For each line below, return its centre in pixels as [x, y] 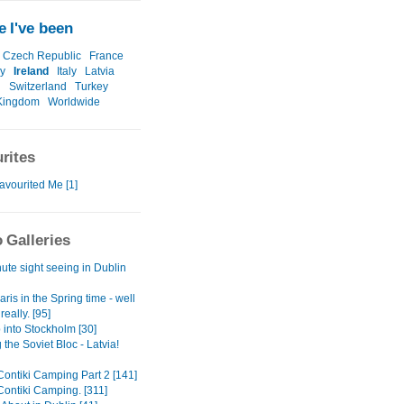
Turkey [92, 87]
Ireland [31, 72]
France [106, 56]
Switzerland [38, 87]
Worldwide [74, 102]
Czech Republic [42, 56]
